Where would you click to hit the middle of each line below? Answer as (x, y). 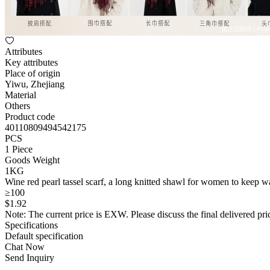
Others (17, 106)
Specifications (31, 225)
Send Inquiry (30, 258)
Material (20, 95)
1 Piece (19, 149)
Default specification (44, 236)
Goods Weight (32, 160)
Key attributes (31, 62)
